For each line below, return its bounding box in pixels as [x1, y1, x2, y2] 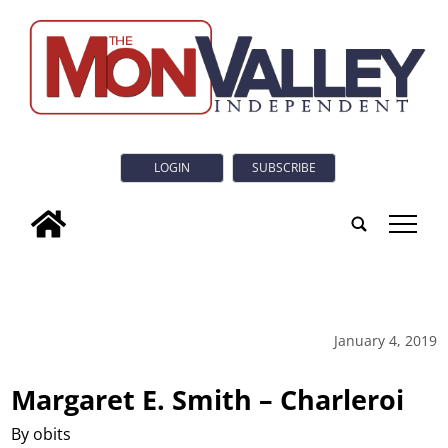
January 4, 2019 [333, 330, 437, 350]
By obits [11, 422, 72, 445]
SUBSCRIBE [252, 159, 316, 177]
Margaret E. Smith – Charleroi [11, 380, 405, 418]
